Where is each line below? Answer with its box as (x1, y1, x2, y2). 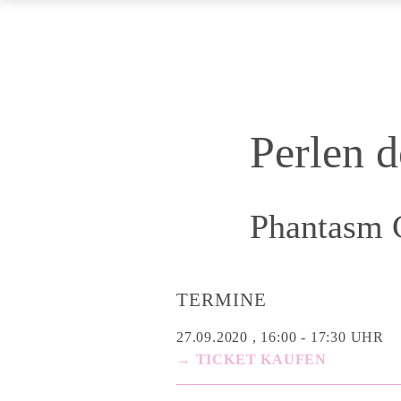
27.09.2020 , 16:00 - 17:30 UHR (176, 328, 384, 345)
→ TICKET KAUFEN (176, 351, 327, 367)
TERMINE (176, 288, 268, 311)
